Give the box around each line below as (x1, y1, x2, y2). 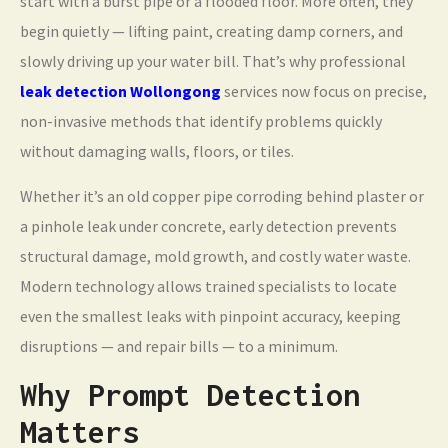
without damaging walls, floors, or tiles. (20, 141, 294, 162)
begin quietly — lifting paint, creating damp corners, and (20, 21, 403, 42)
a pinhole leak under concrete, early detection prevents (20, 216, 397, 237)
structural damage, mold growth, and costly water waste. (20, 246, 411, 267)
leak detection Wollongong (20, 81, 221, 102)
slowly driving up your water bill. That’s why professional (20, 51, 406, 72)
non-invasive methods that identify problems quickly (20, 111, 382, 132)
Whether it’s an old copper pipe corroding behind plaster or (20, 186, 424, 207)
